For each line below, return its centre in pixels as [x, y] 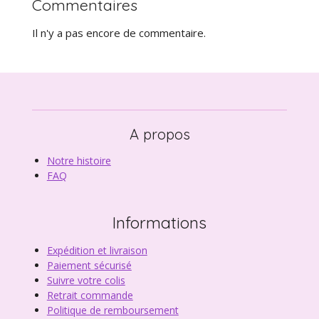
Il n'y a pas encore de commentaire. [119, 33]
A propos [159, 134]
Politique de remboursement [113, 310]
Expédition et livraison [97, 250]
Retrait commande [90, 295]
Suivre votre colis [86, 280]
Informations [159, 222]
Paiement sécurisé [89, 265]
